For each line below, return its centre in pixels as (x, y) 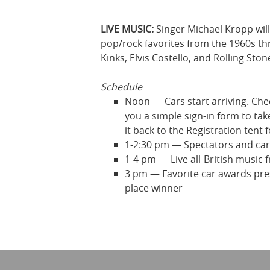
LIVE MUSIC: (127, 29)
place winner (154, 188)
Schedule (121, 87)
